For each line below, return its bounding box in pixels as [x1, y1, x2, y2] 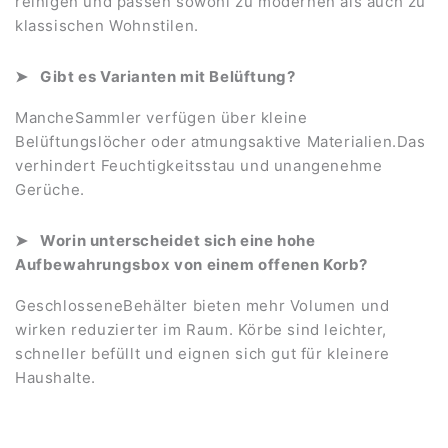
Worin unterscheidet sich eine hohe [40, 230, 316, 250]
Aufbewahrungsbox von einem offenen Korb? [15, 254, 369, 274]
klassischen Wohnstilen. [15, 15, 199, 35]
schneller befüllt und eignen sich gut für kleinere [15, 343, 391, 363]
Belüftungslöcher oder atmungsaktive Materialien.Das [15, 131, 426, 151]
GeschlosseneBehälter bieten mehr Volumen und [15, 295, 390, 315]
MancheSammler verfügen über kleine [15, 107, 308, 127]
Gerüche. [15, 179, 85, 199]
